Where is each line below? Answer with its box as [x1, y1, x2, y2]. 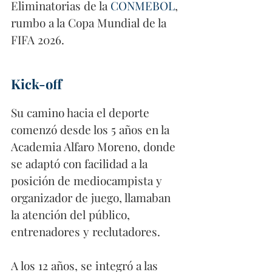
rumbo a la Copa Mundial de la [11, 15, 169, 31]
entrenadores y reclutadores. [11, 223, 160, 240]
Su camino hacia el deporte [11, 104, 152, 121]
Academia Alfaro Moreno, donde [11, 138, 178, 155]
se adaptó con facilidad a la [11, 155, 151, 172]
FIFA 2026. [11, 32, 64, 48]
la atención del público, [11, 206, 133, 223]
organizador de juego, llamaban [11, 189, 174, 206]
